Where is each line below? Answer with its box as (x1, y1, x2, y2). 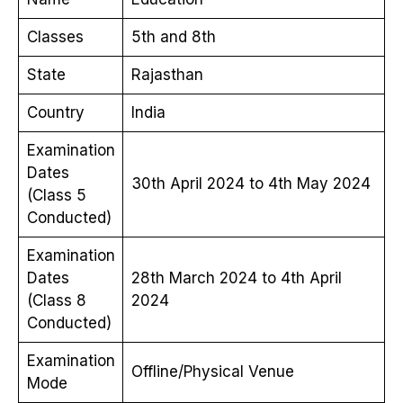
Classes (26, 27, 84, 46)
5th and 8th (130, 27, 216, 46)
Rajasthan (130, 65, 203, 84)
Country (26, 103, 85, 121)
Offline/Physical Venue (130, 362, 294, 381)
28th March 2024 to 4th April (130, 268, 342, 287)
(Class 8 (26, 291, 86, 309)
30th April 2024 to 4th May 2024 (130, 174, 371, 193)
